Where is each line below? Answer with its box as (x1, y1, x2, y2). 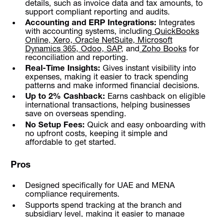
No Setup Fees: (25, 119, 85, 129)
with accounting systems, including (25, 26, 152, 36)
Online (25, 35, 48, 45)
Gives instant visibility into (100, 63, 196, 73)
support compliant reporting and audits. (25, 6, 170, 16)
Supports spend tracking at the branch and (25, 200, 182, 210)
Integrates (156, 17, 195, 28)
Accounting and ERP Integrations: (25, 17, 156, 28)
